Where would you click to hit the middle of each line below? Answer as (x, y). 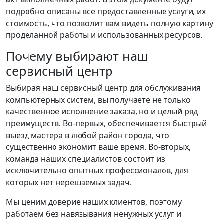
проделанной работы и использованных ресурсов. (104, 35)
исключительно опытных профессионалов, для (97, 170)
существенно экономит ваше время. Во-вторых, (98, 147)
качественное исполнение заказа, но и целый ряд (102, 111)
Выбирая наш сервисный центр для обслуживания (103, 88)
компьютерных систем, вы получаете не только (98, 100)
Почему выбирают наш (77, 56)
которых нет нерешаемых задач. (69, 182)
